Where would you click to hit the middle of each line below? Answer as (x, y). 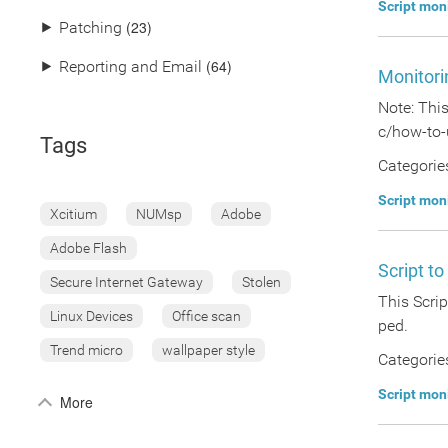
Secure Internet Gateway (126, 282)
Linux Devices (91, 316)
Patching (90, 27)
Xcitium (73, 214)
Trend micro (86, 350)
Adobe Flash (88, 248)
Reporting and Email (130, 66)
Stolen (261, 282)
